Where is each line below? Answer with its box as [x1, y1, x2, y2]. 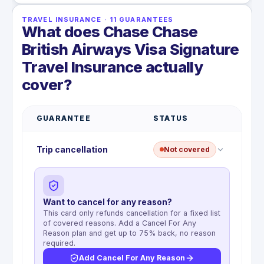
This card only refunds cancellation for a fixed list [43, 208, 220, 217]
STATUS [153, 114, 189, 123]
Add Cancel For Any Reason [79, 253, 185, 262]
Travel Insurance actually [22, 58, 203, 77]
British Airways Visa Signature [22, 40, 239, 59]
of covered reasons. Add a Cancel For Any [43, 218, 196, 227]
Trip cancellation [37, 144, 108, 154]
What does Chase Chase [22, 22, 198, 41]
